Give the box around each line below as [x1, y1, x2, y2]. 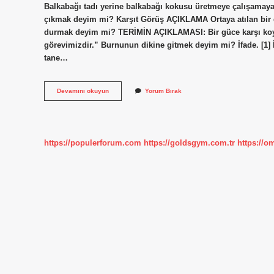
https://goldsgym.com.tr [144, 138, 235, 147]
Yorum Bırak [145, 87, 182, 95]
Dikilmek [108, 95, 135, 103]
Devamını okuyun [57, 87, 109, 95]
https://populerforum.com [44, 138, 141, 147]
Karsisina [108, 87, 137, 94]
